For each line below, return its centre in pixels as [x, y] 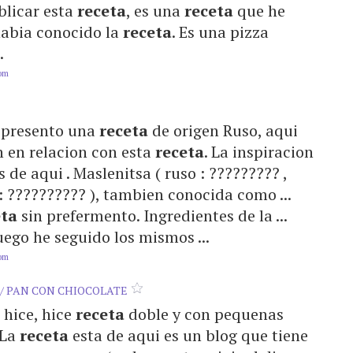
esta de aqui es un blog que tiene [188, 335]
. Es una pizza [220, 32]
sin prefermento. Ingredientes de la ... [152, 216]
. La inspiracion [259, 152]
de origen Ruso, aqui [223, 130]
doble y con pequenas [204, 314]
